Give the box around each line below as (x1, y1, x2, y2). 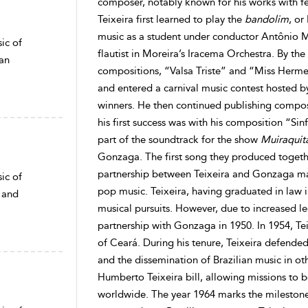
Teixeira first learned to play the (97, 13, 245, 25)
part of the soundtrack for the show (97, 133, 261, 146)
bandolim (244, 13, 289, 25)
